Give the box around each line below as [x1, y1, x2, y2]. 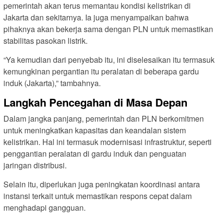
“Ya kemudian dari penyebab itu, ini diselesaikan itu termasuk [3, 54, 215, 65]
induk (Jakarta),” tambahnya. [3, 77, 101, 89]
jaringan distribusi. [3, 159, 67, 171]
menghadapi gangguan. [3, 201, 86, 213]
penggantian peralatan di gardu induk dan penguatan [3, 147, 186, 159]
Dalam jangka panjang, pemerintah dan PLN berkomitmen [3, 112, 204, 124]
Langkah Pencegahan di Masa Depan [3, 94, 187, 110]
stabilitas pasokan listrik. [3, 35, 88, 46]
